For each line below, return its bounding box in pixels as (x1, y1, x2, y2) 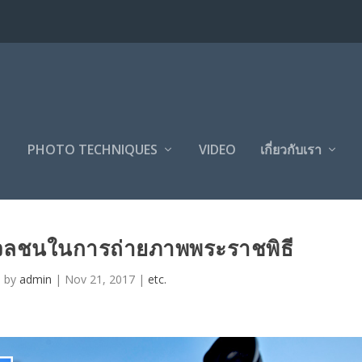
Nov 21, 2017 (65, 271, 136, 288)
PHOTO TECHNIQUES (27, 141, 158, 158)
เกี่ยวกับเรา (260, 141, 322, 158)
